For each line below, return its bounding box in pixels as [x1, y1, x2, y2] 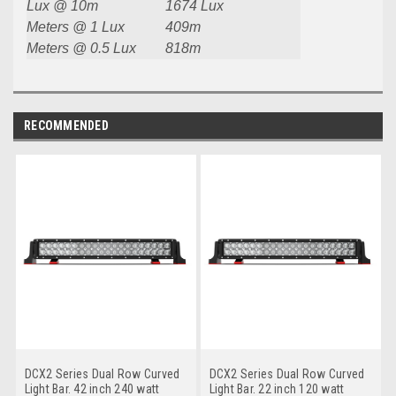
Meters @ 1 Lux [27, 19, 125, 35]
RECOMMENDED [24, 118, 109, 133]
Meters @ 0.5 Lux [27, 41, 136, 57]
